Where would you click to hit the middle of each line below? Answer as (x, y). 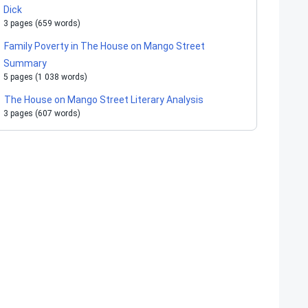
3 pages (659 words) (42, 23)
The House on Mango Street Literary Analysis (104, 100)
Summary (25, 63)
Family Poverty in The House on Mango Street (104, 46)
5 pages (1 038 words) (45, 77)
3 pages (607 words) (42, 113)
